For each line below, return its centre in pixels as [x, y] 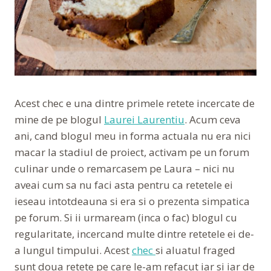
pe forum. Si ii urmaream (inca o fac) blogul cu [126, 217]
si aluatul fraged [195, 250]
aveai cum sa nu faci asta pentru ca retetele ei [124, 184]
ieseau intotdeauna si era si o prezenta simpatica [132, 201]
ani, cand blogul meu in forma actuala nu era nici [133, 135]
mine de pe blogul [59, 119]
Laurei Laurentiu [144, 119]
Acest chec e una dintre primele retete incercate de [135, 103]
